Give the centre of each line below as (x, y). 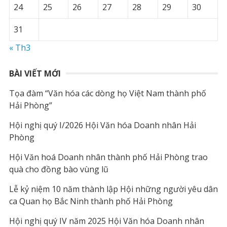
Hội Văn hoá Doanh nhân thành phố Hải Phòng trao (108, 157)
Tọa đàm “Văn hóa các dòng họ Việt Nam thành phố (107, 93)
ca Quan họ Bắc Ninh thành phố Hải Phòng (91, 201)
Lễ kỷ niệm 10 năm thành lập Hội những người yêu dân (113, 189)
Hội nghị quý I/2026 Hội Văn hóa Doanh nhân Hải (102, 125)
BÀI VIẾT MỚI (35, 74)
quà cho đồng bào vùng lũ (59, 169)
